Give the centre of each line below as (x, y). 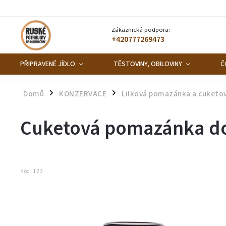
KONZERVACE (83, 94)
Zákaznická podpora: (141, 30)
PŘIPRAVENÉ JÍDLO (48, 64)
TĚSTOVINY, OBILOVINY (148, 64)
